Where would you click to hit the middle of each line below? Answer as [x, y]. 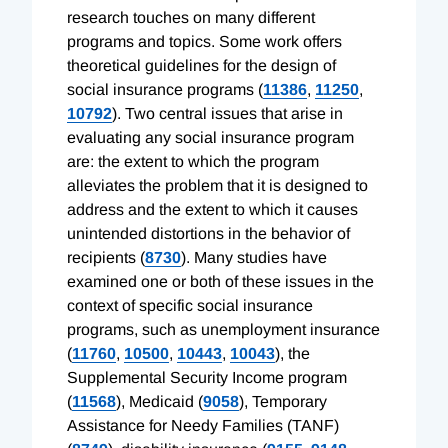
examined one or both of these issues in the [220, 281]
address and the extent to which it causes [212, 209]
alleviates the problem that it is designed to [217, 185]
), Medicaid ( [159, 401]
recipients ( [106, 257]
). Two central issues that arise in [227, 113]
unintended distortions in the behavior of [208, 233]
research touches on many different [191, 17]
